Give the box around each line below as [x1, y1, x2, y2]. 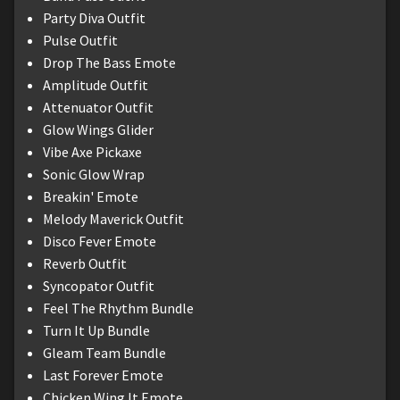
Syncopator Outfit [43, 276, 154, 295]
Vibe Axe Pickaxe [43, 142, 142, 161]
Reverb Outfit [43, 254, 127, 272]
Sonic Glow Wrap [43, 164, 145, 183]
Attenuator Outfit [43, 97, 154, 116]
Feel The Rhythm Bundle [43, 298, 194, 317]
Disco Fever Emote [43, 231, 156, 250]
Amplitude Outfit [43, 75, 148, 94]
